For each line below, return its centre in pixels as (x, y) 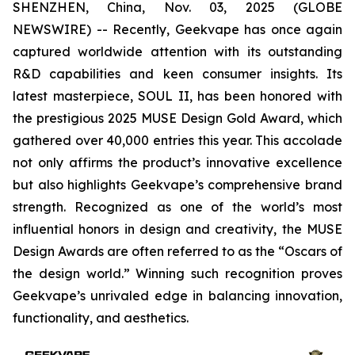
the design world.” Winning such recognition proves (177, 273)
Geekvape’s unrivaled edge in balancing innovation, (177, 296)
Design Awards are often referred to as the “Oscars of (177, 251)
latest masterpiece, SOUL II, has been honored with (177, 96)
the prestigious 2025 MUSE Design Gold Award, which (177, 118)
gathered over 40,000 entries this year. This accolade (177, 140)
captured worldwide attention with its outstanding (177, 52)
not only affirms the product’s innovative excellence (177, 162)
